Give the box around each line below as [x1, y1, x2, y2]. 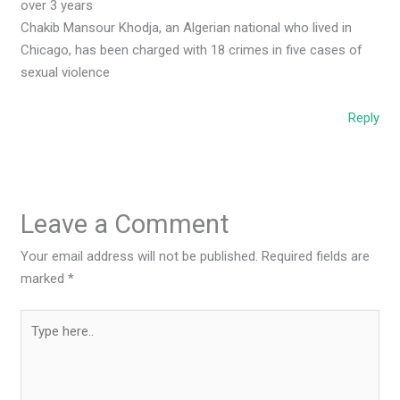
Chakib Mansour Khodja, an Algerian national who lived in [21, 19, 353, 36]
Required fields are [262, 247, 371, 264]
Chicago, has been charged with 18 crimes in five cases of [21, 41, 363, 58]
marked [21, 270, 69, 287]
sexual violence [21, 63, 111, 80]
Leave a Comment [21, 208, 230, 239]
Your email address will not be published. [21, 247, 259, 264]
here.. [20, 334, 52, 351]
